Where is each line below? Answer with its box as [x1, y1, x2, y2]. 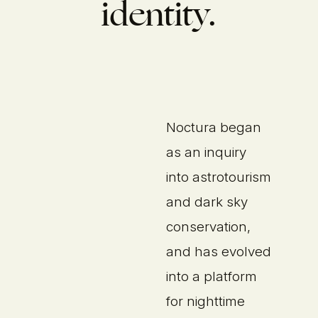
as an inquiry [166, 143, 247, 160]
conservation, [166, 218, 251, 235]
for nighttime [166, 292, 246, 309]
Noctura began [166, 119, 262, 136]
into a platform [166, 268, 258, 285]
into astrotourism [166, 168, 272, 185]
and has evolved [166, 243, 272, 260]
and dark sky [166, 193, 248, 210]
